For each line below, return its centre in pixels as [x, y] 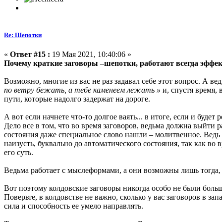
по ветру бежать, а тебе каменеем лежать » [82, 90]
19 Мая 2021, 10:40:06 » [91, 55]
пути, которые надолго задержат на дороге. [77, 99]
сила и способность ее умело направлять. [74, 206]
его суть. [19, 153]
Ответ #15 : [30, 55]
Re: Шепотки [23, 35]
